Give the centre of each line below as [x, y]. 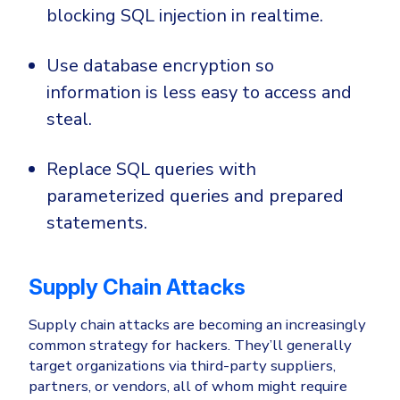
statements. [97, 223]
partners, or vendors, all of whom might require [188, 387]
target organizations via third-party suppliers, [182, 366]
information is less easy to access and [199, 93]
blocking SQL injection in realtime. [185, 16]
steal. [69, 120]
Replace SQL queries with [151, 170]
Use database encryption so [160, 66]
